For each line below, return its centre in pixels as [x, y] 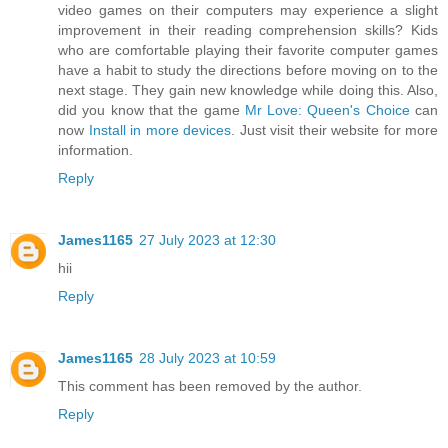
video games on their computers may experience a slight [248, 10]
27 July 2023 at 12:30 [207, 240]
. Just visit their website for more [334, 130]
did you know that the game [151, 110]
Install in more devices [159, 130]
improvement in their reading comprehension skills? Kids [248, 30]
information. [95, 150]
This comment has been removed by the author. [210, 386]
